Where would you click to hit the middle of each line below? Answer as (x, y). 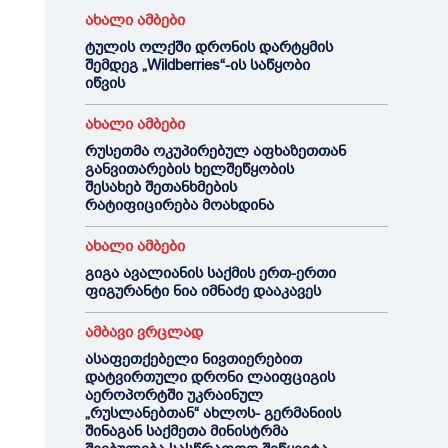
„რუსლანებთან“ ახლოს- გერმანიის (212, 413)
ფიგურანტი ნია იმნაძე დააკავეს (202, 291)
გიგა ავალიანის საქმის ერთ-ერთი (210, 273)
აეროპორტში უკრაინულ (173, 395)
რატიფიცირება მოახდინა (179, 205)
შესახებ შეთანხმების (160, 187)
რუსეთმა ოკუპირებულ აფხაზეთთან (215, 151)
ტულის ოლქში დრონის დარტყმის (208, 47)
